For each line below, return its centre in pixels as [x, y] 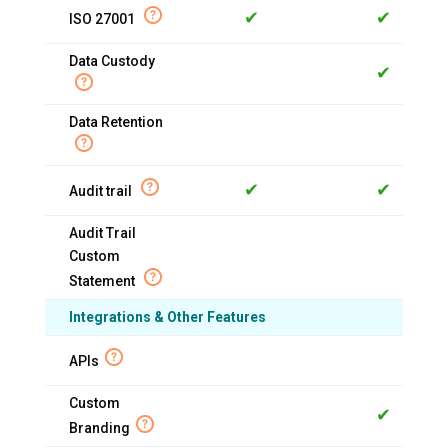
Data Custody [111, 60]
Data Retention [115, 121]
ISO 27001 [103, 18]
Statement [103, 280]
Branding [99, 427]
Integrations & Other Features [167, 316]
